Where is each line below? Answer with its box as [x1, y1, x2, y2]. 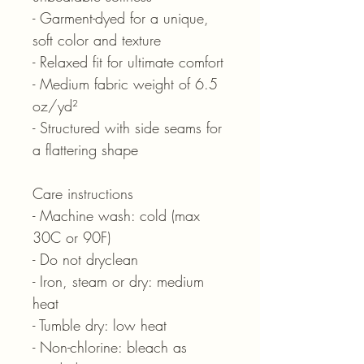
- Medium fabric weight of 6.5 [32, 74, 218, 94]
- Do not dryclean [32, 249, 138, 270]
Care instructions [32, 184, 133, 204]
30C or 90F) [32, 227, 110, 248]
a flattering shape [32, 140, 138, 160]
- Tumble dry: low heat [32, 315, 167, 336]
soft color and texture [32, 30, 161, 50]
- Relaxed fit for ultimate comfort [32, 52, 223, 72]
